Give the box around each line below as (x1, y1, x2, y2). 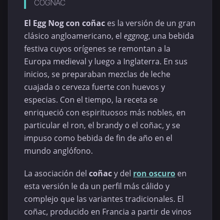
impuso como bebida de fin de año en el (24, 133, 172, 144)
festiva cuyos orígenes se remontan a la (24, 43, 170, 55)
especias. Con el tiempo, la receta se (24, 94, 158, 106)
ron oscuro (133, 167, 175, 179)
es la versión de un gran (105, 18, 195, 29)
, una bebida (148, 30, 194, 42)
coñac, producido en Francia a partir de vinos (24, 206, 192, 217)
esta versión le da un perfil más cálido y (24, 180, 169, 192)
